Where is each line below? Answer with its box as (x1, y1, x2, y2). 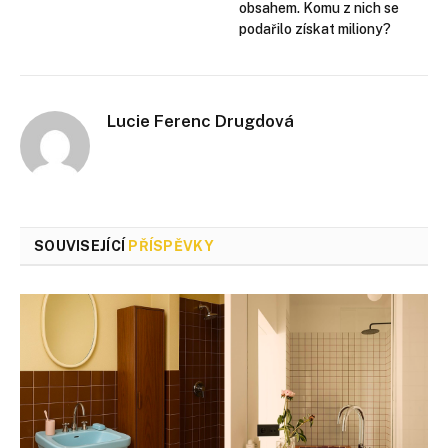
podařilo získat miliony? (239, 20, 391, 37)
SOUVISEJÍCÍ (34, 237, 129, 254)
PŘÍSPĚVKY (128, 237, 214, 254)
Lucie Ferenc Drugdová (107, 110, 294, 131)
